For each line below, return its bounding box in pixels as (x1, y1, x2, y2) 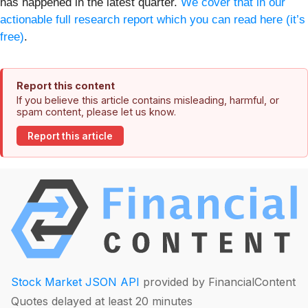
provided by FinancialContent (140, 274, 296, 289)
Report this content (16, 80, 115, 92)
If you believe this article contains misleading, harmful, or (16, 94, 279, 107)
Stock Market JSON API (11, 274, 140, 289)
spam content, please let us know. (16, 106, 176, 118)
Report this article (27, 130, 113, 142)
